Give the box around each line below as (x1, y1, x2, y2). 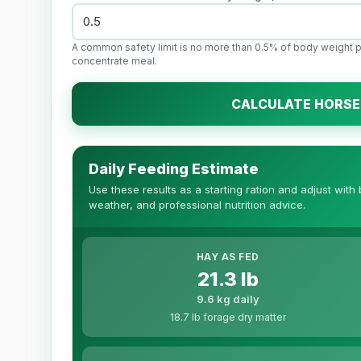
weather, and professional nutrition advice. (89, 198, 305, 212)
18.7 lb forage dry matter (169, 311, 286, 324)
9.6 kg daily (196, 293, 259, 306)
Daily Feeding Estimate (89, 160, 259, 178)
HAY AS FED (196, 251, 259, 263)
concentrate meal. (72, 55, 157, 68)
